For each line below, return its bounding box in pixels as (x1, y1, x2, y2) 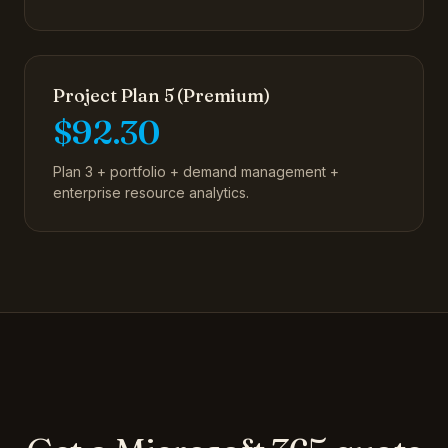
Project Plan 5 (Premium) (53, 84, 270, 107)
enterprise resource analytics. (53, 184, 249, 201)
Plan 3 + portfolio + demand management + (53, 163, 339, 180)
